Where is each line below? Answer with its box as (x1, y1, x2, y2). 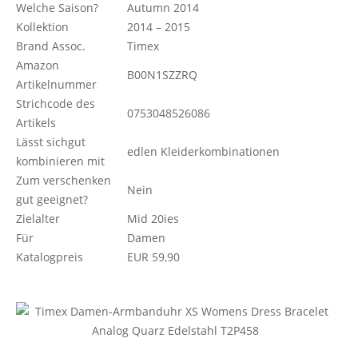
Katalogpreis (16, 249, 83, 265)
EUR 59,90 (127, 249, 180, 265)
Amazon (16, 58, 59, 73)
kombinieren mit (16, 153, 105, 169)
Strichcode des (16, 96, 95, 111)
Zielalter (16, 211, 60, 226)
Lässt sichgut (16, 134, 86, 149)
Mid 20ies (127, 211, 179, 226)
